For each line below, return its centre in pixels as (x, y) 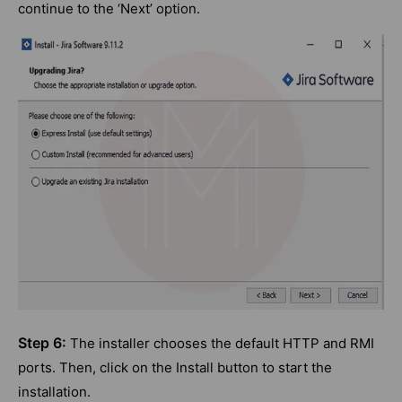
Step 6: (42, 343)
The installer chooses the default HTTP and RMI (220, 344)
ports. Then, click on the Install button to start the (175, 368)
